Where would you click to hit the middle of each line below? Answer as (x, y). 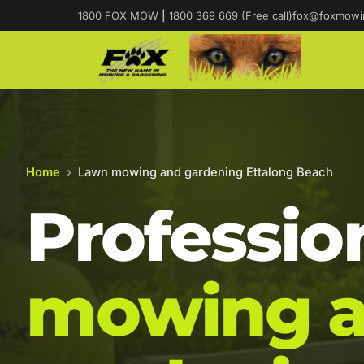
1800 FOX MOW (120, 15)
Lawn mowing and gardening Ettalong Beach (206, 172)
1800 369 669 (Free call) (229, 15)
